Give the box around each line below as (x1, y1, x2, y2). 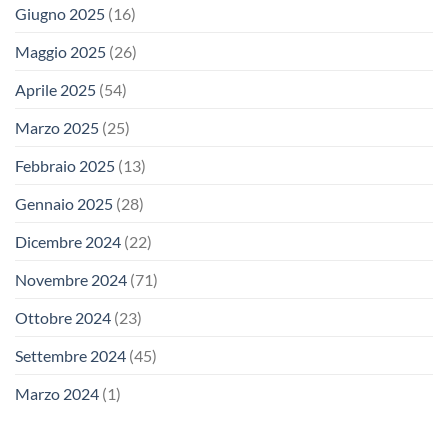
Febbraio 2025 (15, 155, 115, 175)
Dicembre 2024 (15, 231, 121, 251)
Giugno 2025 (15, 3, 105, 23)
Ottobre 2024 (15, 307, 111, 327)
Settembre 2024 (15, 345, 126, 365)
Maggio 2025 (15, 41, 106, 61)
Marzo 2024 (15, 383, 99, 403)
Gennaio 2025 (15, 193, 113, 213)
